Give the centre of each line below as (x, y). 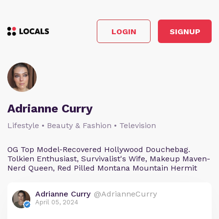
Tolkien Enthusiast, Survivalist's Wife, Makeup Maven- (109, 159)
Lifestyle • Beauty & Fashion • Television (82, 125)
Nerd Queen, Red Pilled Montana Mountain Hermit (102, 168)
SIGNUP (185, 31)
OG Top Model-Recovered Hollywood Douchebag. (99, 149)
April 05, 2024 (57, 202)
